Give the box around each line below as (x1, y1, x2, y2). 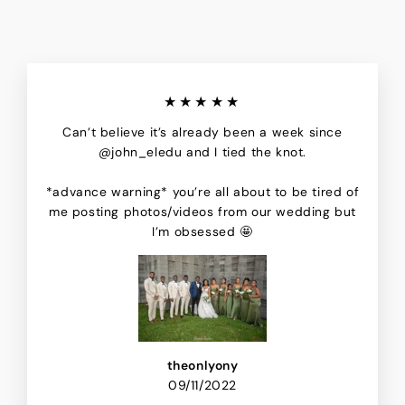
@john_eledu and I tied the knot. (98, 144, 307, 161)
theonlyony (166, 356, 239, 373)
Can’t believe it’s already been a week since (62, 124, 343, 141)
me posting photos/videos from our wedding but (48, 203, 356, 221)
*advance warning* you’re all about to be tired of (45, 184, 360, 201)
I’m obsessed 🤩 (152, 223, 253, 240)
